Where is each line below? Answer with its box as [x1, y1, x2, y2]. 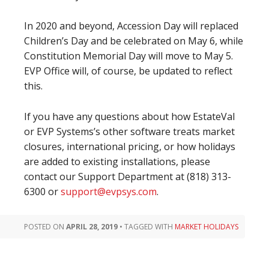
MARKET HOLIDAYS [175, 222, 238, 232]
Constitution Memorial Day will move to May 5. [24, 49, 233, 62]
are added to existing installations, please [24, 155, 210, 168]
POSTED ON [24, 222, 66, 232]
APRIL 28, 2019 [66, 222, 118, 232]
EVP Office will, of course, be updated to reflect [24, 64, 232, 77]
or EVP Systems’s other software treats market [24, 125, 235, 138]
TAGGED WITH [124, 222, 175, 232]
